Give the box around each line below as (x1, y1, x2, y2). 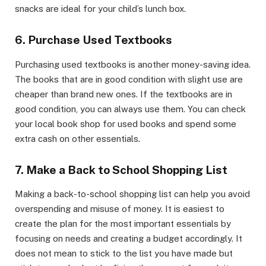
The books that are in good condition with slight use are (15, 74, 243, 84)
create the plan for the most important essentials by (15, 218, 231, 229)
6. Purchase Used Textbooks (15, 33, 172, 47)
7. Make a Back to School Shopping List (15, 163, 227, 176)
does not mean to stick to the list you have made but (15, 248, 233, 259)
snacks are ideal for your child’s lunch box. (15, 4, 186, 14)
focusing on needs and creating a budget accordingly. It (15, 233, 242, 244)
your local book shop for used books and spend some (15, 118, 236, 129)
